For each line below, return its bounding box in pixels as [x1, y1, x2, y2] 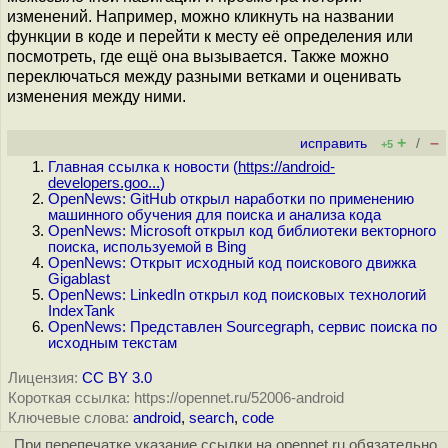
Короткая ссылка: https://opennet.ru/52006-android [8, 390, 344, 406]
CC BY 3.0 [82, 370, 152, 386]
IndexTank [48, 303, 115, 319]
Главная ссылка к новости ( [48, 159, 238, 175]
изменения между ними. [7, 88, 186, 105]
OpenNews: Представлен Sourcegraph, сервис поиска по [48, 319, 437, 335]
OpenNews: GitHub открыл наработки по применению [48, 191, 414, 207]
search [189, 410, 234, 426]
